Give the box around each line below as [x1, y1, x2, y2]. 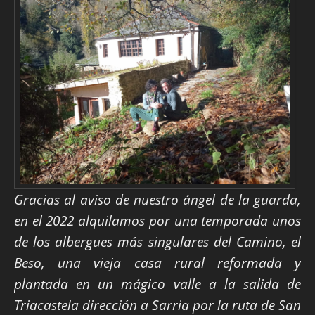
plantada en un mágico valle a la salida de [14, 275, 301, 293]
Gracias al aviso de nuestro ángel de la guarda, [14, 191, 301, 209]
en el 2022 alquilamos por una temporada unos [14, 212, 301, 230]
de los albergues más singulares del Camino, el [14, 233, 301, 251]
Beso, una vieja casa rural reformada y [14, 254, 301, 272]
